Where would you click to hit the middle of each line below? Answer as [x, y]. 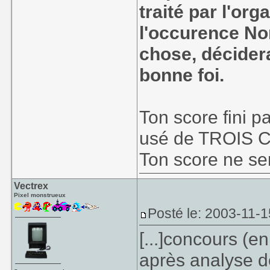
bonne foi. [182, 75]
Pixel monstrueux [40, 195]
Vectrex [31, 186]
